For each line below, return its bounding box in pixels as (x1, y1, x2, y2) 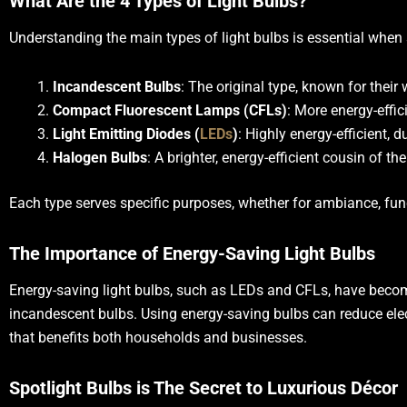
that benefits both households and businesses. (9, 329, 307, 346)
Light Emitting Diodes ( (53, 125, 200, 143)
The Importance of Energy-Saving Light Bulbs (9, 243, 375, 264)
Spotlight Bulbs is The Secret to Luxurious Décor (9, 377, 398, 399)
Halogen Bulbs (53, 149, 147, 166)
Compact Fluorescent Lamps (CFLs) (53, 102, 287, 119)
